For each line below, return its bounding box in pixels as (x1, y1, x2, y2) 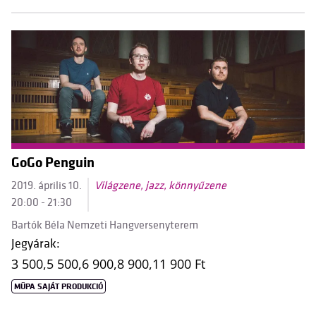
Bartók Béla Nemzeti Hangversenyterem (11, 219, 198, 232)
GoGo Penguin (11, 154, 95, 171)
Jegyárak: (11, 236, 60, 251)
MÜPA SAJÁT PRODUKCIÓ (14, 281, 104, 292)
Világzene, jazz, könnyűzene (95, 179, 226, 193)
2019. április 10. (11, 179, 82, 193)
